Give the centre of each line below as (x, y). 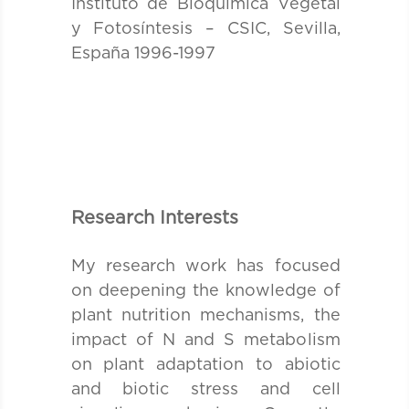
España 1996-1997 (143, 53)
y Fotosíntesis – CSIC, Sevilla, (205, 29)
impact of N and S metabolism (205, 340)
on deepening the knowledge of (205, 291)
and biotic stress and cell (205, 389)
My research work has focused (205, 266)
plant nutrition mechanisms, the (205, 315)
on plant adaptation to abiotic (205, 365)
